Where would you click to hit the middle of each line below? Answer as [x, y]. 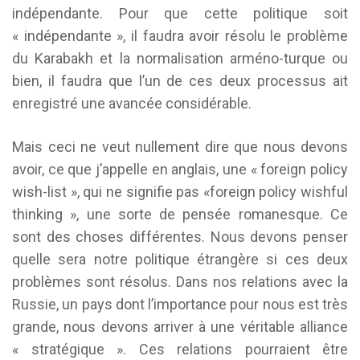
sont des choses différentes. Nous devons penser [180, 237]
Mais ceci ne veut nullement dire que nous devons [180, 147]
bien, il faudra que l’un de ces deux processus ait [180, 81]
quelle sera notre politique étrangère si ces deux [180, 259]
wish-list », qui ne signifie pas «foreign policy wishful [180, 192]
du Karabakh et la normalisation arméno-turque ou [180, 58]
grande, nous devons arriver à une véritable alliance [180, 327]
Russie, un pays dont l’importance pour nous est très [180, 304]
